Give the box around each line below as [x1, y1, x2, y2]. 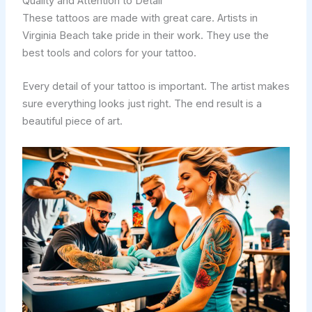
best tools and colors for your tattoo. [22, 46, 196, 59]
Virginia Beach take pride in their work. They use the [22, 29, 269, 42]
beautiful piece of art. [22, 115, 123, 128]
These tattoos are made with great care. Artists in [22, 11, 258, 24]
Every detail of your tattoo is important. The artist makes [22, 80, 290, 93]
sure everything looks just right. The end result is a [22, 97, 262, 111]
